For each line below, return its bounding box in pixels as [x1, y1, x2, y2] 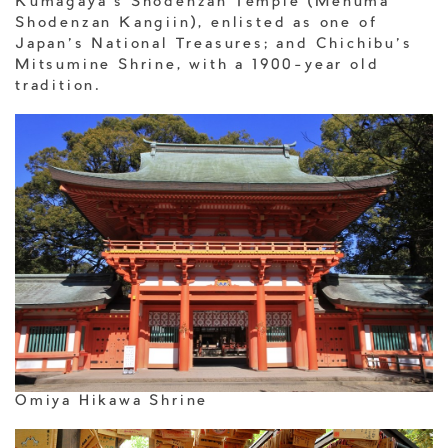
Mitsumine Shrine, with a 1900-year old [15, 58, 380, 73]
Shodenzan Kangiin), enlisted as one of [15, 16, 378, 31]
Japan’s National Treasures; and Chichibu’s [15, 37, 413, 52]
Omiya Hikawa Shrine [15, 395, 209, 410]
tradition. [15, 79, 103, 94]
